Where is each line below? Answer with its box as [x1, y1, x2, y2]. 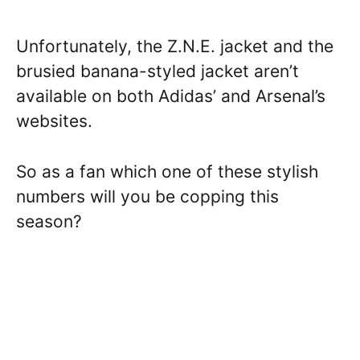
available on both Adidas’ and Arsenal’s [16, 86, 325, 107]
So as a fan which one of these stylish [16, 161, 318, 182]
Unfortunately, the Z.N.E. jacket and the [16, 36, 333, 57]
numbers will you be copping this [16, 186, 279, 207]
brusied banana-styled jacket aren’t [16, 61, 299, 82]
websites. [16, 111, 92, 132]
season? [16, 211, 82, 231]
